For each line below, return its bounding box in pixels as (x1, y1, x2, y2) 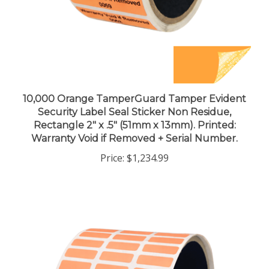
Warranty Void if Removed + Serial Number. (31, 122, 238, 134)
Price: (100, 141, 124, 154)
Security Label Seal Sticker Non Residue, (38, 95, 231, 107)
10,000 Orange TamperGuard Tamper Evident (23, 82, 246, 94)
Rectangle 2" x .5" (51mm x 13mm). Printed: (33, 109, 236, 121)
